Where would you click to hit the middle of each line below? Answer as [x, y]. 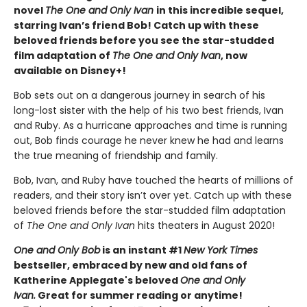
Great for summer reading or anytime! [139, 296]
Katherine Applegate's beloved [97, 281]
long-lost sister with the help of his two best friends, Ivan [149, 111]
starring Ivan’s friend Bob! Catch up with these [136, 26]
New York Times [221, 250]
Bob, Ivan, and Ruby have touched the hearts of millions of [153, 181]
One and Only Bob [57, 250]
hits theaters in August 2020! [206, 226]
